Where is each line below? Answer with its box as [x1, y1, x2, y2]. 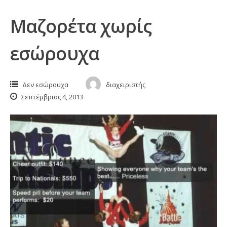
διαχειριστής [106, 80, 145, 89]
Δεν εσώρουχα [22, 80, 68, 89]
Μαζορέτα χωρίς [10, 13, 152, 39]
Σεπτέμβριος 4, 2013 [20, 92, 83, 101]
